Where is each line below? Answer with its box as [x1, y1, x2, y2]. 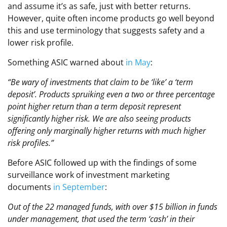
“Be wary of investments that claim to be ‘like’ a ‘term [8, 77, 193, 88]
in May [126, 57, 150, 68]
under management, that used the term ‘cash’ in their [8, 213, 195, 225]
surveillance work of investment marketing [8, 169, 170, 181]
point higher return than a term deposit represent [8, 101, 181, 112]
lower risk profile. [8, 37, 73, 49]
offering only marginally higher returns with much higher [8, 125, 206, 137]
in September [53, 181, 105, 193]
